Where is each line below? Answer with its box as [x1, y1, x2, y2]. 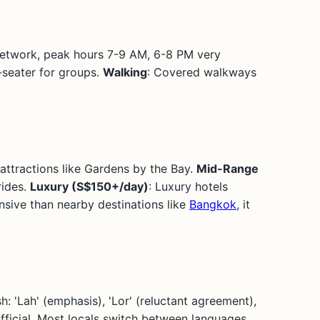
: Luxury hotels [149, 179, 228, 194]
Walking [103, 64, 147, 79]
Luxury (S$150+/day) [30, 179, 149, 194]
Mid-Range [196, 161, 259, 176]
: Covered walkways [147, 64, 256, 79]
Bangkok [189, 196, 236, 211]
